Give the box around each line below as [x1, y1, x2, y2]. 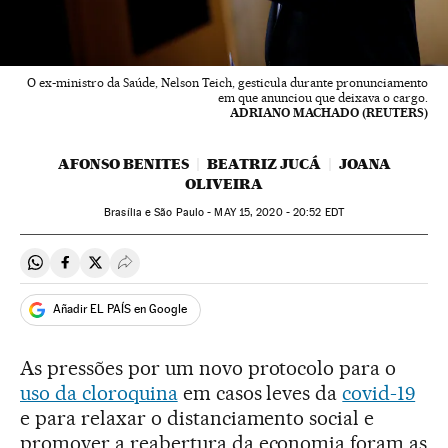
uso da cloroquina [20, 380, 178, 405]
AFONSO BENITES [57, 154, 189, 173]
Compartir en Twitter [94, 261, 237, 281]
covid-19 [342, 380, 416, 405]
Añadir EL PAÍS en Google [53, 302, 187, 317]
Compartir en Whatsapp [34, 261, 199, 281]
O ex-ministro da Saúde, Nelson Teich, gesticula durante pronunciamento [27, 74, 428, 90]
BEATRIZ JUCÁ [206, 154, 321, 173]
